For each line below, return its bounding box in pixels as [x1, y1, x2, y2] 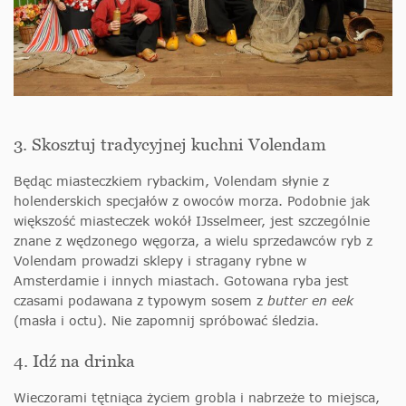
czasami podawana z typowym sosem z [14, 292, 267, 308]
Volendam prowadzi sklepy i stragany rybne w [14, 252, 306, 268]
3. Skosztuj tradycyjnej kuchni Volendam [14, 134, 326, 154]
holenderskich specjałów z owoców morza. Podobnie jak [14, 192, 370, 208]
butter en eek [267, 292, 353, 308]
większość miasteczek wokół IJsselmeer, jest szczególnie [14, 212, 370, 228]
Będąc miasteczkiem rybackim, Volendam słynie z [14, 172, 329, 188]
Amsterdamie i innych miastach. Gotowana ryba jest [14, 272, 349, 288]
